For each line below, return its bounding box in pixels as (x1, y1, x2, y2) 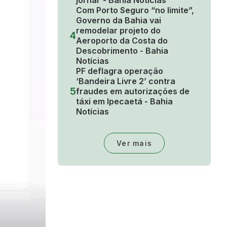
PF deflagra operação (76, 66, 163, 77)
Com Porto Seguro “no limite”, (76, 5, 194, 16)
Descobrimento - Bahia (76, 46, 168, 56)
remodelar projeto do (76, 25, 161, 36)
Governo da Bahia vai (76, 15, 161, 26)
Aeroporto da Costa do (76, 35, 168, 46)
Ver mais (117, 139, 152, 148)
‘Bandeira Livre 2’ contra (76, 76, 175, 87)
